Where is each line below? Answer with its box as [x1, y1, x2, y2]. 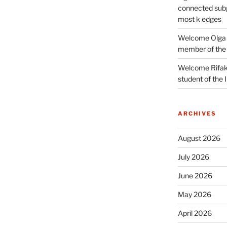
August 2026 [177, 134, 220, 143]
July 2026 [177, 153, 209, 162]
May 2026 [177, 190, 211, 199]
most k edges [177, 15, 221, 24]
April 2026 [177, 209, 212, 218]
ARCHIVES [177, 110, 216, 118]
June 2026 [177, 171, 212, 180]
